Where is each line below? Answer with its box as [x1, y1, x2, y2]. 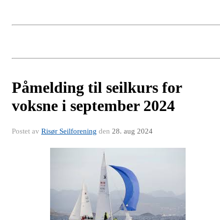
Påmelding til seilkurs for [12, 79, 182, 96]
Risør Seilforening [41, 127, 97, 135]
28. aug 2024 [112, 127, 153, 135]
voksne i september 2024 [12, 97, 175, 114]
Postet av [12, 127, 41, 135]
